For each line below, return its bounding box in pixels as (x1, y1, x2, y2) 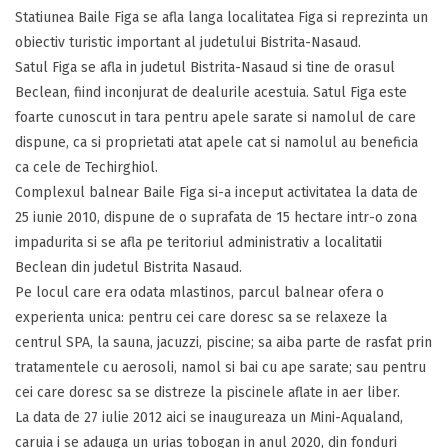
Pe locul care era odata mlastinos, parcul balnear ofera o (15, 284, 384, 301)
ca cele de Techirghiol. (15, 159, 158, 176)
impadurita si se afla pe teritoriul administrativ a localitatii (15, 234, 382, 251)
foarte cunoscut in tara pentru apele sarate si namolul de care (15, 109, 416, 126)
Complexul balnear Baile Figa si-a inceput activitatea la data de (15, 184, 418, 201)
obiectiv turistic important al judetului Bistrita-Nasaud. (15, 34, 361, 51)
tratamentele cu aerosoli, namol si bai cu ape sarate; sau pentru (15, 359, 426, 376)
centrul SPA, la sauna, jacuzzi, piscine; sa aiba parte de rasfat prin (15, 334, 432, 351)
